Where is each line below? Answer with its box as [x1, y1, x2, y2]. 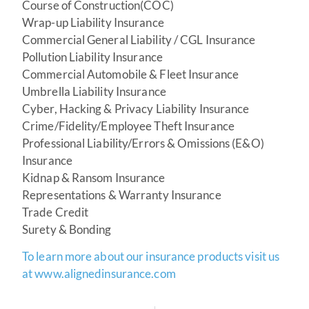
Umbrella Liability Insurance [22, 83, 166, 99]
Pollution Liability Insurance [22, 49, 163, 64]
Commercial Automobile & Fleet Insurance [22, 66, 239, 81]
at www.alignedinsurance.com [22, 266, 176, 281]
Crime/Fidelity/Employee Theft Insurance [22, 118, 235, 133]
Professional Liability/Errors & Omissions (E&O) [22, 135, 264, 150]
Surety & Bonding [22, 221, 112, 237]
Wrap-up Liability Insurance [22, 14, 164, 30]
